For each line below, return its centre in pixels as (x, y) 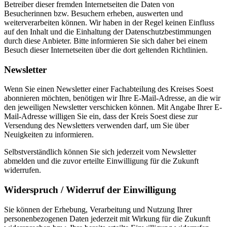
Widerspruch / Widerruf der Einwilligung (90, 190)
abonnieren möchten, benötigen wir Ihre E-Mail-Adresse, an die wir (112, 98)
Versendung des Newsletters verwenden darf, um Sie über (97, 126)
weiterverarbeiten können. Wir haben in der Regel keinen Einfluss (109, 22)
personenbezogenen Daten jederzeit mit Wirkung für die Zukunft (107, 218)
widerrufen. (23, 170)
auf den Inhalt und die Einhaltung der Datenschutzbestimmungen (108, 31)
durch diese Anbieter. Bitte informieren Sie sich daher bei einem (106, 41)
